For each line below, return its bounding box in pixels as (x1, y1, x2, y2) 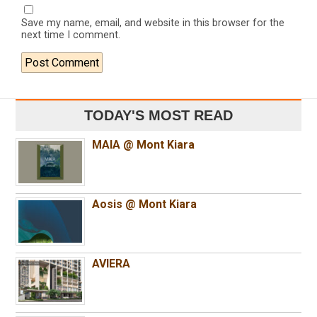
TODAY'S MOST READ (84, 107, 233, 123)
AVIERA (92, 256, 131, 270)
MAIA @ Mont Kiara (92, 137, 195, 151)
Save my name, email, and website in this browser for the (21, 16, 284, 29)
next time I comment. (21, 28, 120, 41)
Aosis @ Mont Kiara (92, 197, 197, 211)
